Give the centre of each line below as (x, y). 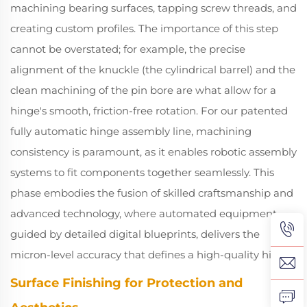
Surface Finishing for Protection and (126, 283)
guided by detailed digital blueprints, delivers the (135, 234)
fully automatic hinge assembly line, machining (131, 131)
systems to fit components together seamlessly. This (142, 172)
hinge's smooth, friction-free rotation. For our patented (149, 111)
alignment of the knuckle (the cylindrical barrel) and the (153, 70)
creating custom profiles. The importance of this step (144, 28)
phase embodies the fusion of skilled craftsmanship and (152, 193)
